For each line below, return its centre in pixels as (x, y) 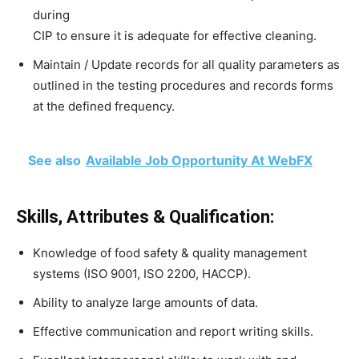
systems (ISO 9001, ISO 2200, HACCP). (142, 273)
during (51, 14)
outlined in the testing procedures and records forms (183, 85)
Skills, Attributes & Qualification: (145, 216)
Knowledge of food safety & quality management (170, 252)
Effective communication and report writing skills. (173, 331)
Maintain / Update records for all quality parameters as (186, 64)
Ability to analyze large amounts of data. (145, 302)
